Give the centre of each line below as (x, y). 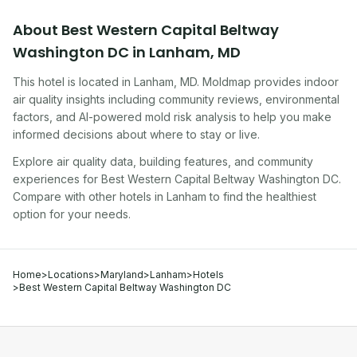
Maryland (122, 275)
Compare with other (66, 196)
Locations (71, 275)
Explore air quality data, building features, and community (163, 161)
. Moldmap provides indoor (268, 82)
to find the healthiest (261, 196)
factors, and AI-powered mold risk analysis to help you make (172, 117)
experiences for (55, 179)
